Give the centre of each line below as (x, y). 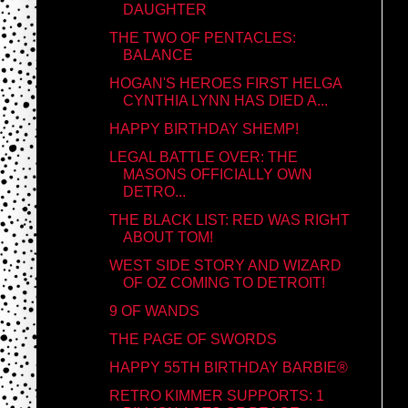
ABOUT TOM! (168, 237)
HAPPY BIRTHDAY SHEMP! (204, 128)
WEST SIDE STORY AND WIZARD (225, 265)
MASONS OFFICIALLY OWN (217, 174)
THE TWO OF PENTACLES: (202, 37)
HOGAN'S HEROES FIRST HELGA (225, 83)
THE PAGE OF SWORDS (193, 339)
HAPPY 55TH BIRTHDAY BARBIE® (228, 367)
